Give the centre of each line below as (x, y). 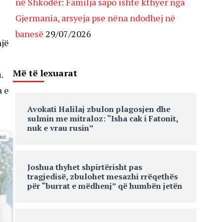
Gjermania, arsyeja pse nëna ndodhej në (95, 18)
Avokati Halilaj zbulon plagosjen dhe (99, 109)
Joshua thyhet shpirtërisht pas (85, 167)
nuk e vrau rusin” (60, 128)
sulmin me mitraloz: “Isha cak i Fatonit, (103, 118)
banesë (29, 34)
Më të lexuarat (45, 73)
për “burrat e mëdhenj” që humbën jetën (105, 186)
